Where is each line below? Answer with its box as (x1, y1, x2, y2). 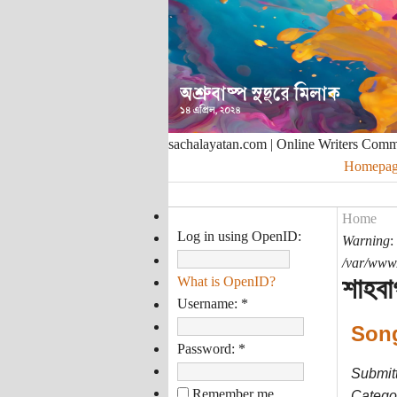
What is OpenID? (176, 273, 276, 289)
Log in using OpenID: (176, 228, 301, 244)
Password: (176, 340, 238, 356)
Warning (341, 233, 390, 248)
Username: (176, 295, 241, 311)
